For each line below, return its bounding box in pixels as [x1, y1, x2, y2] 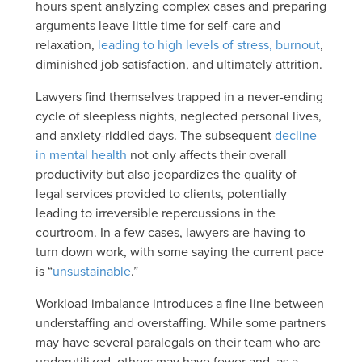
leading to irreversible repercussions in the [36, 203, 276, 221]
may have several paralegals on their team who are [36, 332, 321, 351]
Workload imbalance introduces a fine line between [36, 293, 324, 312]
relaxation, [36, 35, 95, 53]
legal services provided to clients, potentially [36, 183, 287, 202]
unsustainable [53, 261, 131, 280]
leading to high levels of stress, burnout [95, 35, 320, 53]
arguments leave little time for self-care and [36, 15, 280, 34]
